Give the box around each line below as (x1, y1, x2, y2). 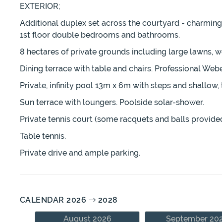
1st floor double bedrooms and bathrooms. (20, 30, 180, 40)
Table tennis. (20, 131, 66, 141)
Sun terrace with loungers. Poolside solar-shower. (20, 98, 204, 108)
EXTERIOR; (20, 1, 60, 11)
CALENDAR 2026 (20, 195, 89, 205)
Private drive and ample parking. (20, 148, 140, 158)
